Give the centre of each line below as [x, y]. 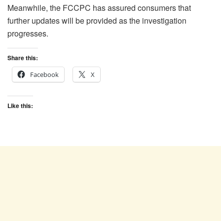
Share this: [23, 57]
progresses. [28, 33]
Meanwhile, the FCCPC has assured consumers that [99, 7]
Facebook [44, 74]
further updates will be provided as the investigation [97, 20]
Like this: [20, 105]
